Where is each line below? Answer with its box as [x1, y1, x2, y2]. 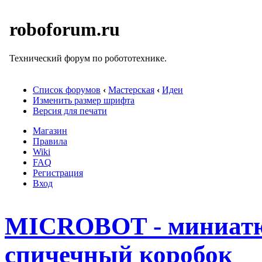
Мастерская [108, 85, 154, 95]
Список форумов [33, 85, 101, 95]
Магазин [33, 126, 67, 136]
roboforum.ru [9, 19, 120, 40]
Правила [33, 136, 67, 146]
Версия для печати [33, 106, 107, 116]
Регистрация [33, 168, 83, 178]
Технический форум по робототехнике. [9, 53, 167, 63]
